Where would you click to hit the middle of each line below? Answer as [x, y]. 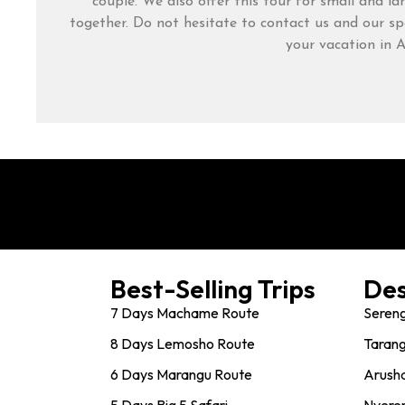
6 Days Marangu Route [181, 375]
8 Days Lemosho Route [183, 344]
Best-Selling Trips [213, 289]
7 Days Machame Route [185, 313]
